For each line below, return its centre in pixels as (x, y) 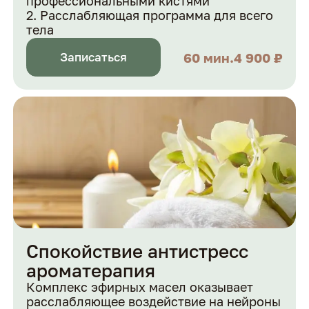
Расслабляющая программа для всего (157, 15)
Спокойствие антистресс (138, 251)
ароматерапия (91, 271)
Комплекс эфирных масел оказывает (140, 287)
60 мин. (208, 57)
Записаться (94, 58)
